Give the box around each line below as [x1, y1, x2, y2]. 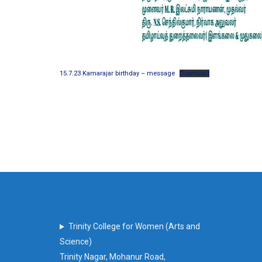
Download [180, 70, 210, 78]
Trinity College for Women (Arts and [68, 222, 200, 232]
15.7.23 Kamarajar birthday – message [60, 70, 175, 78]
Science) [60, 237, 92, 247]
